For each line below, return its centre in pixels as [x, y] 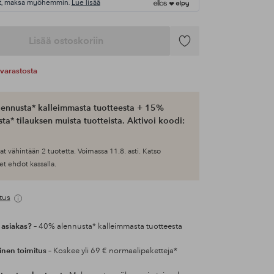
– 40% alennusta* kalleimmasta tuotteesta [107, 227]
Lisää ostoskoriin [66, 41]
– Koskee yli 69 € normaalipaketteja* [112, 251]
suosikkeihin [197, 62]
